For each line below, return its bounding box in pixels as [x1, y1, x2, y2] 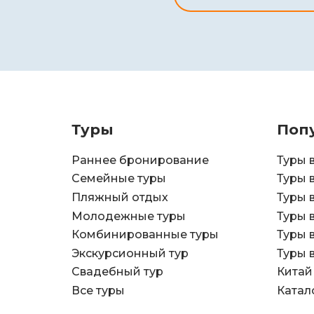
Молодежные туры [71, 209, 186, 223]
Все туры [71, 284, 125, 298]
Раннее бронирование [71, 153, 209, 167]
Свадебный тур [71, 265, 163, 279]
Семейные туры [71, 172, 166, 186]
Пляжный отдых [71, 191, 168, 205]
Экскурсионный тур [71, 246, 189, 260]
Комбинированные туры [71, 228, 219, 242]
